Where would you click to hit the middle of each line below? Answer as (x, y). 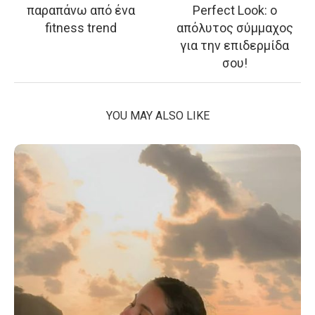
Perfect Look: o (234, 10)
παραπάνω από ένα (81, 10)
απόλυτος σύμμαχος (234, 27)
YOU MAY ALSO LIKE (157, 115)
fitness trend (81, 27)
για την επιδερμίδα (234, 45)
